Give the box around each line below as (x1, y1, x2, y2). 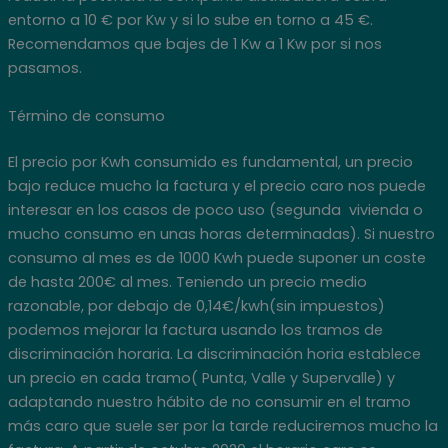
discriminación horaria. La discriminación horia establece (7, 343, 421, 364)
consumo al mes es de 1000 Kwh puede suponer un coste (7, 247, 426, 268)
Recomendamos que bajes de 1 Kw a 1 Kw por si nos (7, 34, 382, 55)
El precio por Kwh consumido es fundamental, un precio (7, 151, 413, 172)
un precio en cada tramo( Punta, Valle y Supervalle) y (7, 367, 395, 388)
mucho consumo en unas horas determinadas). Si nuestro (7, 223, 435, 244)
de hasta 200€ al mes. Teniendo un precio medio (7, 271, 367, 292)
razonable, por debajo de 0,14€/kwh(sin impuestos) (7, 295, 385, 316)
